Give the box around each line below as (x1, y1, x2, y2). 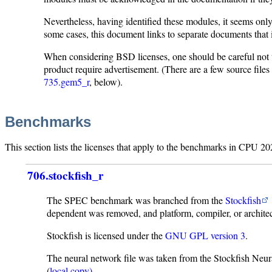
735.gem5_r (44, 75, 89, 89)
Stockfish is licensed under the (47, 229, 166, 242)
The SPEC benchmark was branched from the (47, 194, 226, 207)
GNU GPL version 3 (165, 229, 246, 242)
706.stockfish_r (27, 167, 104, 185)
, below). (89, 75, 123, 89)
